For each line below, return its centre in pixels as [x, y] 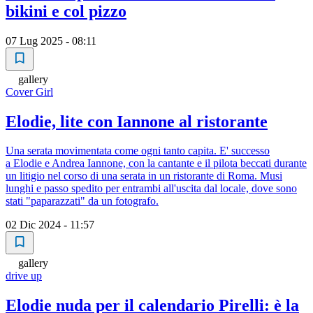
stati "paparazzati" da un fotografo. [82, 201]
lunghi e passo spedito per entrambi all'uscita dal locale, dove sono [151, 189]
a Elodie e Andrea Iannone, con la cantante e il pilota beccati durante [156, 163]
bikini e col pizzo [66, 11]
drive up [24, 276]
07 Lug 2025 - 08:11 [51, 41]
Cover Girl [29, 92]
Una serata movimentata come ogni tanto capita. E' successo [138, 151]
